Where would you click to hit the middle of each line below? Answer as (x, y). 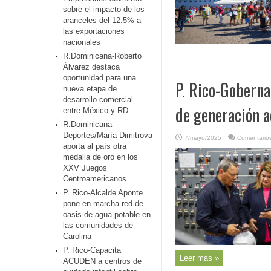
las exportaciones (94, 31)
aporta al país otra (95, 146)
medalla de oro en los (100, 157)
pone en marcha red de (103, 204)
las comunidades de (98, 225)
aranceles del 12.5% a (102, 20)
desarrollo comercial (98, 100)
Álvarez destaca (91, 67)
